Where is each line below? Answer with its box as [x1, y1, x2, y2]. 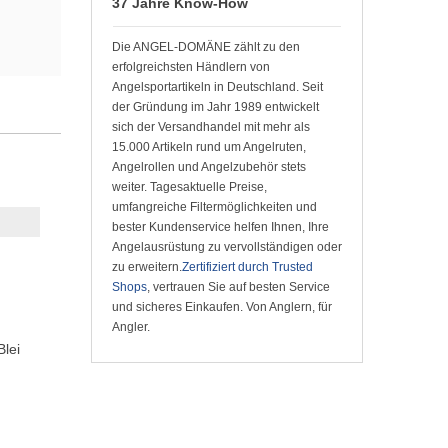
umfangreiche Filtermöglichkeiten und [112, 200, 317, 214]
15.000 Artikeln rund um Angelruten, [112, 140, 306, 154]
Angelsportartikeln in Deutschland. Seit [112, 80, 323, 94]
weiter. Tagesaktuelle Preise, [112, 180, 267, 194]
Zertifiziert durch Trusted [182, 260, 313, 274]
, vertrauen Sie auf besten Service [147, 280, 330, 294]
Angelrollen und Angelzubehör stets [112, 160, 306, 174]
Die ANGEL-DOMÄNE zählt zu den [112, 40, 300, 54]
